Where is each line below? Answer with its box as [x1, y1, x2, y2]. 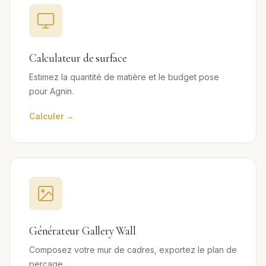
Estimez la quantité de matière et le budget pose [29, 72, 219, 82]
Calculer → [29, 112, 74, 121]
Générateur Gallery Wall [29, 224, 136, 238]
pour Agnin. [29, 86, 74, 96]
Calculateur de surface [29, 51, 127, 65]
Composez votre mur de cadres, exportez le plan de [29, 245, 237, 255]
